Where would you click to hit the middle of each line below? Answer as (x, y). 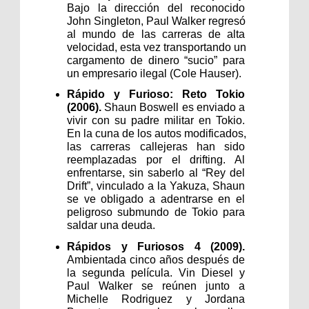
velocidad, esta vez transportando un (157, 47)
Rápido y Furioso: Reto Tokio (156, 94)
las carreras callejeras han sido (156, 147)
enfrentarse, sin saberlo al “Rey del (156, 173)
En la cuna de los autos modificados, (157, 134)
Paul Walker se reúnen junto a (156, 286)
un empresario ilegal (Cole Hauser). (154, 73)
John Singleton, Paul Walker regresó (156, 21)
